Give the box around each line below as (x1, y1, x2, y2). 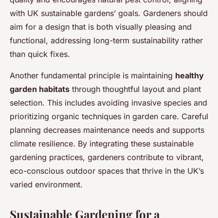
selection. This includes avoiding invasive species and (10, 98, 207, 108)
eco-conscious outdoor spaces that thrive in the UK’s (10, 166, 204, 176)
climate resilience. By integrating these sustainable (10, 139, 194, 149)
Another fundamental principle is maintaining (10, 71, 175, 81)
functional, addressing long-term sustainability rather (10, 36, 203, 46)
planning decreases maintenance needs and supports (10, 125, 204, 135)
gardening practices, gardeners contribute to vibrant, (10, 152, 204, 163)
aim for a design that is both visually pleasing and (10, 22, 192, 32)
